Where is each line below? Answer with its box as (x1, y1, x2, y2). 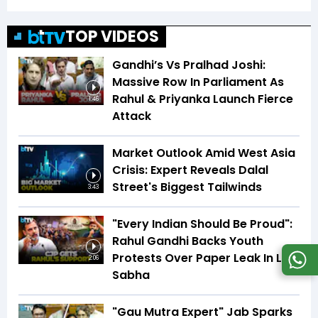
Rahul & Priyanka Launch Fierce (112, 91, 293, 108)
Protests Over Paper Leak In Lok (112, 250, 296, 267)
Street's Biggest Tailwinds (112, 179, 262, 196)
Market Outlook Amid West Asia (112, 145, 295, 162)
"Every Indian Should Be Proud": (112, 216, 292, 233)
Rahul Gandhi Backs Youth (112, 233, 263, 250)
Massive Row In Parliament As (112, 74, 284, 91)
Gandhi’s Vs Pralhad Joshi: (112, 57, 265, 74)
